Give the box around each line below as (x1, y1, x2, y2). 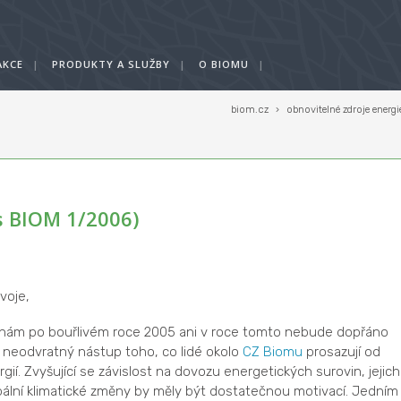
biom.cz (231, 104, 269, 115)
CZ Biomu (242, 344, 303, 360)
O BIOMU (199, 57, 249, 71)
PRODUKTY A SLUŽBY (52, 57, 170, 71)
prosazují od (302, 344, 380, 360)
